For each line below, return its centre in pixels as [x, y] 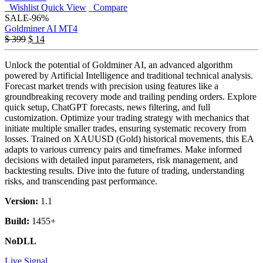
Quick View [64, 7]
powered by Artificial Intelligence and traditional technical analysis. [129, 75]
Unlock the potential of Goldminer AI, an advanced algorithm [119, 65]
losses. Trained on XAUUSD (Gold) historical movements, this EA [129, 139]
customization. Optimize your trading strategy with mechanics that [127, 117]
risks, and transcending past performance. [81, 181]
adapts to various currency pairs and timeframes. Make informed [123, 149]
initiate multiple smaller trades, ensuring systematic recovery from [125, 128]
